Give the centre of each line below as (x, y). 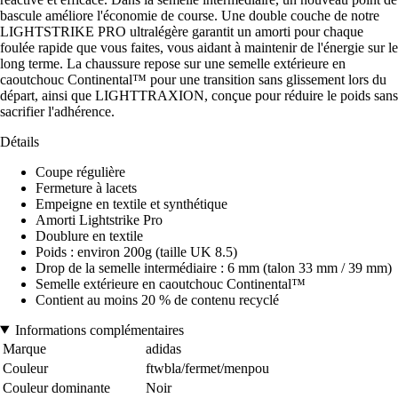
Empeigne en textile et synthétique (131, 203)
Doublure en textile (89, 235)
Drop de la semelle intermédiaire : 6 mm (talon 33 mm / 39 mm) (214, 267)
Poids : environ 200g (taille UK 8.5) (136, 251)
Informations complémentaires (99, 330)
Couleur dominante (56, 387)
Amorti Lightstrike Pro (99, 219)
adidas (163, 348)
